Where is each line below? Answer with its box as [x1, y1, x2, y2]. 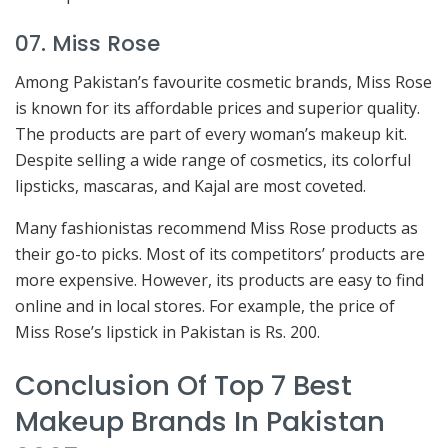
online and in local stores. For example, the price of [15, 295, 395, 318]
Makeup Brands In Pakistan [15, 401, 385, 441]
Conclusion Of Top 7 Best [15, 365, 352, 405]
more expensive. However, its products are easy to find [15, 269, 424, 292]
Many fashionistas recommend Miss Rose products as [15, 217, 418, 240]
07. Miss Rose [15, 27, 160, 59]
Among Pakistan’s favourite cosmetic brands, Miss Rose [15, 71, 432, 94]
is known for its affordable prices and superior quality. [15, 97, 420, 120]
